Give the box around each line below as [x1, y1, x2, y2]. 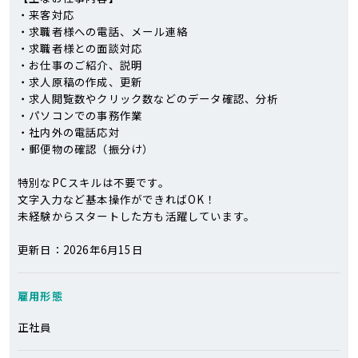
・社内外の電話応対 [18, 124, 120, 140]
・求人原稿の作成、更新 [18, 74, 143, 89]
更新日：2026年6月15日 [18, 241, 143, 257]
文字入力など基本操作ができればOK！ [18, 191, 217, 207]
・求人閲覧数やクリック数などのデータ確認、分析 [18, 90, 279, 106]
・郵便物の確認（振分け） [18, 141, 154, 157]
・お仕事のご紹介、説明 [18, 57, 143, 73]
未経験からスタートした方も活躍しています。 [18, 208, 256, 224]
